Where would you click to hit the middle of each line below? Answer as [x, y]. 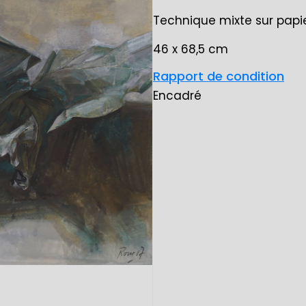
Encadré [177, 96]
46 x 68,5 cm [191, 50]
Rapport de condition [219, 76]
